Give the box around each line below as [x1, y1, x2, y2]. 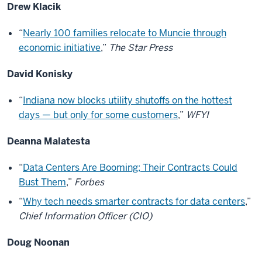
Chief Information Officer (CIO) [19, 210, 152, 222]
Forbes [74, 176, 104, 188]
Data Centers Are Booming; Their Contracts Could [23, 161, 237, 174]
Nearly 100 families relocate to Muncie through [23, 27, 226, 39]
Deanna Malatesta [7, 135, 90, 147]
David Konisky [7, 68, 73, 80]
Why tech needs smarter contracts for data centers [23, 195, 245, 208]
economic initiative [19, 42, 101, 54]
